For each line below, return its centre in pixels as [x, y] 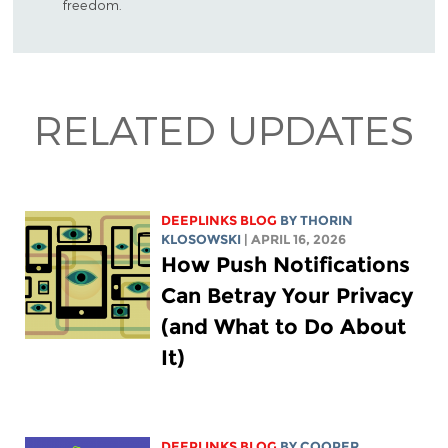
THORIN [327, 220]
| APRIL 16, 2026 [295, 239]
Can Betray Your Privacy [287, 295]
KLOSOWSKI [201, 239]
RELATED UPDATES [224, 128]
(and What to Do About [284, 326]
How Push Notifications [286, 264]
